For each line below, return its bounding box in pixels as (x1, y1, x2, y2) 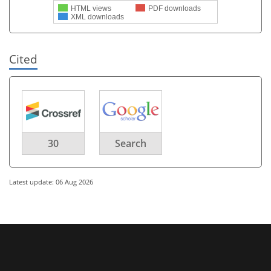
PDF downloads (148, 4, 201, 13)
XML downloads (71, 12, 124, 21)
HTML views (71, 4, 111, 13)
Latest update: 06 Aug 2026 (9, 177, 93, 186)
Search (115, 136, 146, 150)
